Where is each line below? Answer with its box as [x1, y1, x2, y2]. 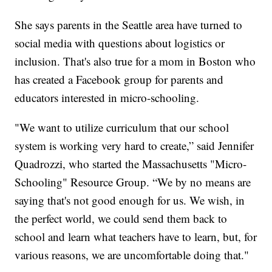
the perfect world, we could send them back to [15, 211, 228, 226]
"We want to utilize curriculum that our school [15, 120, 229, 135]
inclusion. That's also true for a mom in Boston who [15, 53, 256, 69]
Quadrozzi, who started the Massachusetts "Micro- [15, 156, 247, 172]
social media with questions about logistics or [15, 35, 225, 51]
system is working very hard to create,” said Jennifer [15, 138, 254, 154]
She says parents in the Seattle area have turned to [15, 17, 243, 33]
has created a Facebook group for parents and [15, 72, 224, 87]
